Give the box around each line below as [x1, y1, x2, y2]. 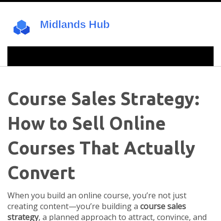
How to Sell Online [7, 113, 166, 133]
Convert [7, 162, 75, 183]
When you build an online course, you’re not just [7, 190, 186, 201]
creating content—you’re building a [7, 201, 140, 212]
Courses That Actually [7, 138, 195, 158]
